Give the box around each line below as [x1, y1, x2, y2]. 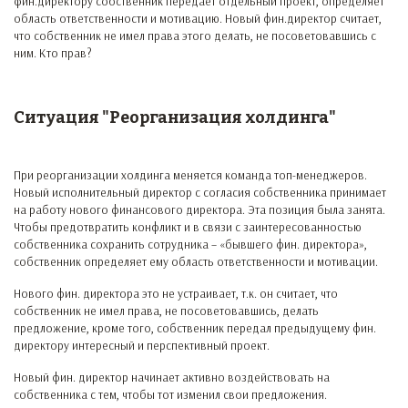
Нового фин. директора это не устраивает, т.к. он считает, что [14, 286, 338, 301]
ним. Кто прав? [14, 46, 92, 60]
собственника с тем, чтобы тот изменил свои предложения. [14, 387, 327, 402]
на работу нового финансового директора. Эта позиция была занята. [14, 202, 385, 217]
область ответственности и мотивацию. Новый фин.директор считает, [14, 11, 382, 25]
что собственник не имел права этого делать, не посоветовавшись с [14, 28, 376, 43]
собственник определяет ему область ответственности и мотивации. [14, 254, 378, 269]
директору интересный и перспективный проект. [14, 338, 270, 352]
